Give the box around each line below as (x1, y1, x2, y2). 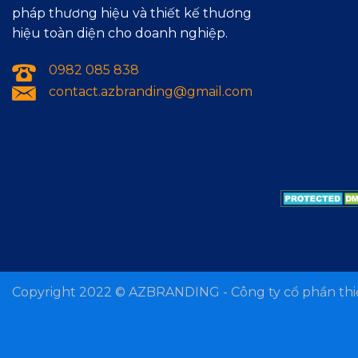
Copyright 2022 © (12, 284, 129, 300)
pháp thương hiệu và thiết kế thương (12, 6, 252, 22)
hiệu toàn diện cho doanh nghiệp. (12, 26, 228, 42)
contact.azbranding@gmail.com (49, 83, 253, 99)
